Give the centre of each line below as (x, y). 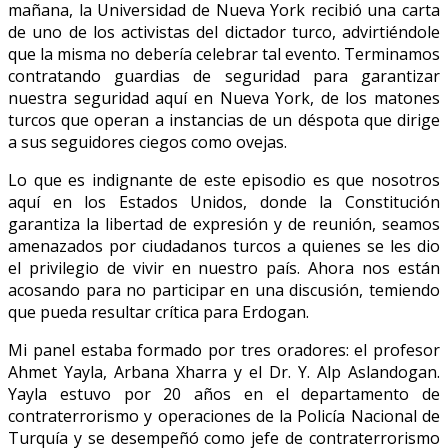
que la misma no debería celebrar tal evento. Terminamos (224, 53)
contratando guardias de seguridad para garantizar (224, 75)
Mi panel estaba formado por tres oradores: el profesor (224, 349)
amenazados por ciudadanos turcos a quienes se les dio (224, 245)
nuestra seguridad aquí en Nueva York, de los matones (224, 97)
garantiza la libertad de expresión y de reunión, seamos (224, 223)
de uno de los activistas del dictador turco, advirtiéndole (224, 31)
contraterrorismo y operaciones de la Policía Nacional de (224, 415)
